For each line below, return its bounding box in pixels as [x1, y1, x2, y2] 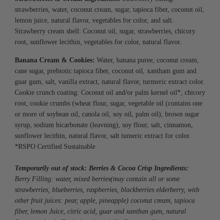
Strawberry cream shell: [15, 27, 81, 35]
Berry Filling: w [15, 175, 60, 183]
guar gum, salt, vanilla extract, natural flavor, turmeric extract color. [15, 78, 205, 85]
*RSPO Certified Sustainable [15, 142, 95, 150]
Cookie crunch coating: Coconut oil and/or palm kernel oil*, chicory [15, 88, 205, 96]
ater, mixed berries [60, 175, 110, 183]
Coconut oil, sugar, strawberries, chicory [81, 27, 195, 35]
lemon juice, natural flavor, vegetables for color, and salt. [15, 16, 174, 24]
